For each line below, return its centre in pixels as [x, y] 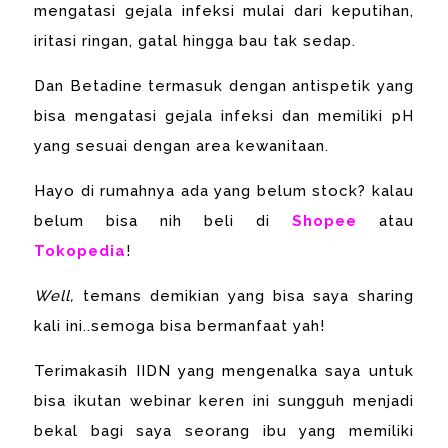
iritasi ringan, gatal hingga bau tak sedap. [195, 40]
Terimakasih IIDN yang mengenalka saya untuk [224, 370]
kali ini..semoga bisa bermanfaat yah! [182, 325]
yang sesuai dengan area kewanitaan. [182, 145]
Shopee [335, 220]
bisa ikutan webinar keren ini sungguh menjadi [224, 400]
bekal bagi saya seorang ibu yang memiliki [224, 430]
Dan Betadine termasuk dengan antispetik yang [224, 85]
